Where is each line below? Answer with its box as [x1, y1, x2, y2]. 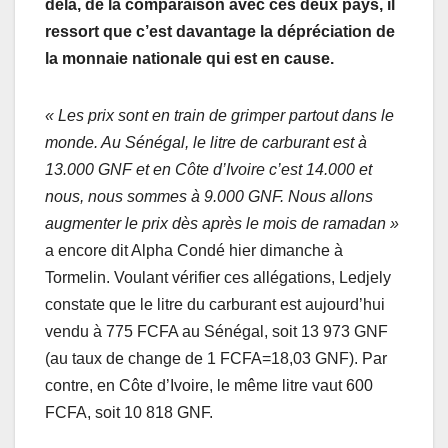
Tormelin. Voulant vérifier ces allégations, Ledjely [45, 269, 391, 287]
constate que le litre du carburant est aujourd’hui [45, 296, 385, 314]
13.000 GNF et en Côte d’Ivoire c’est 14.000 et [45, 161, 372, 179]
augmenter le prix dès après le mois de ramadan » [45, 215, 399, 233]
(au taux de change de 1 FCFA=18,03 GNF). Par [45, 350, 387, 368]
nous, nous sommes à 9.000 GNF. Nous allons [45, 188, 373, 206]
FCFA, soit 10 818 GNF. [45, 404, 213, 422]
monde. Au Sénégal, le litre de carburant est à [45, 134, 367, 152]
